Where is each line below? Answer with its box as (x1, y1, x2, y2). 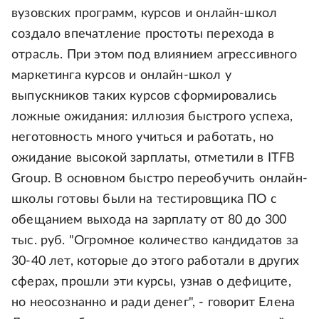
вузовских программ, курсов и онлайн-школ (11, 7, 278, 21)
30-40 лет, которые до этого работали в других (11, 255, 300, 268)
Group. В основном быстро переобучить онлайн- (11, 172, 308, 186)
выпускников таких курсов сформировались (11, 90, 278, 103)
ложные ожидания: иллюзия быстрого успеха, (11, 110, 293, 124)
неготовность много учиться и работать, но (11, 131, 274, 145)
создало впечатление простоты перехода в (11, 28, 275, 41)
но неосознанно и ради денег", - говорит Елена (11, 296, 296, 310)
